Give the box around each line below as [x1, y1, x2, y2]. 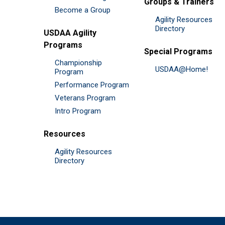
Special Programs [144, 46, 212, 56]
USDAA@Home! [155, 64, 208, 74]
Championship [55, 58, 102, 67]
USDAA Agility [44, 28, 96, 38]
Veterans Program [55, 93, 116, 102]
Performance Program [55, 80, 129, 89]
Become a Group [55, 5, 110, 15]
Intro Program [55, 106, 101, 116]
